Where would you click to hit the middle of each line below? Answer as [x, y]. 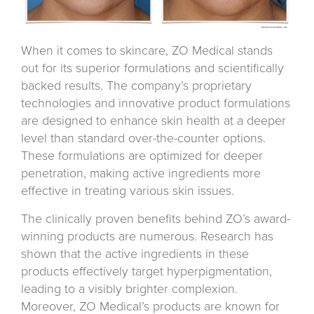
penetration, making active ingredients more [141, 173]
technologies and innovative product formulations [156, 103]
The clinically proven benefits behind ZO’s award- [156, 219]
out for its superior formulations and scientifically [152, 68]
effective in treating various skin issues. [128, 191]
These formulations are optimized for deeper [142, 156]
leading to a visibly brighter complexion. [129, 289]
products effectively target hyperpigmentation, [146, 272]
